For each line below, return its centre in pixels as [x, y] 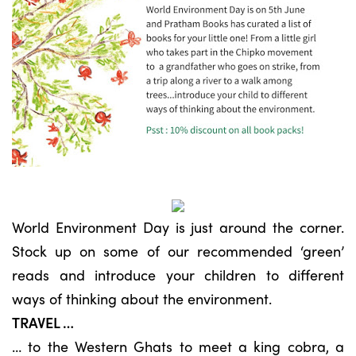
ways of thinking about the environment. [142, 298]
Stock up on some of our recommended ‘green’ [178, 251]
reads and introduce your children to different [178, 275]
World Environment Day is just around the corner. [178, 227]
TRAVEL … [43, 322]
